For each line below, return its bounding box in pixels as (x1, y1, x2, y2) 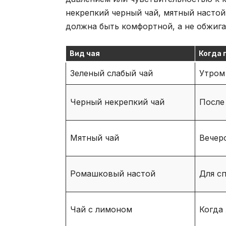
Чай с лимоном (70, 204, 132, 215)
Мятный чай (70, 133, 119, 143)
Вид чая (70, 49, 100, 58)
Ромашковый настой (70, 168, 155, 179)
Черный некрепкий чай (70, 97, 164, 107)
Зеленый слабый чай (70, 68, 153, 79)
